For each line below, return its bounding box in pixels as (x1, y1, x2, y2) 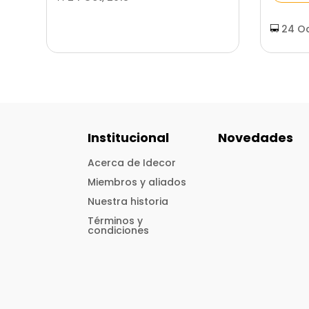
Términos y (88, 213, 143, 228)
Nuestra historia (88, 194, 169, 208)
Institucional (88, 128, 170, 146)
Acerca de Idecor (88, 155, 177, 170)
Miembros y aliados (88, 175, 187, 189)
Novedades (218, 128, 294, 146)
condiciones (88, 223, 150, 237)
